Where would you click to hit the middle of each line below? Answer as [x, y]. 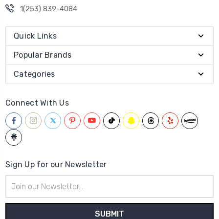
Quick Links [35, 36]
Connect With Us [37, 103]
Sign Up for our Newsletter [56, 164]
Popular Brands [43, 55]
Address [18, 190]
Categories [34, 74]
